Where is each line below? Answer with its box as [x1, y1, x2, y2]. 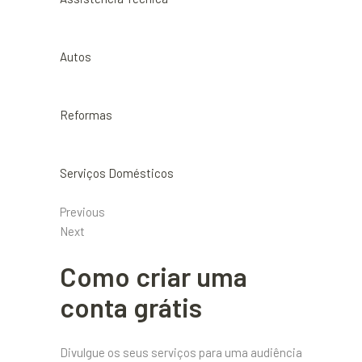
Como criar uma [60, 260, 247, 293]
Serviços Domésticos [60, 166, 174, 180]
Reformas [60, 107, 112, 122]
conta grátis [60, 291, 202, 323]
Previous [60, 204, 105, 219]
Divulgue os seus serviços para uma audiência [60, 345, 302, 360]
